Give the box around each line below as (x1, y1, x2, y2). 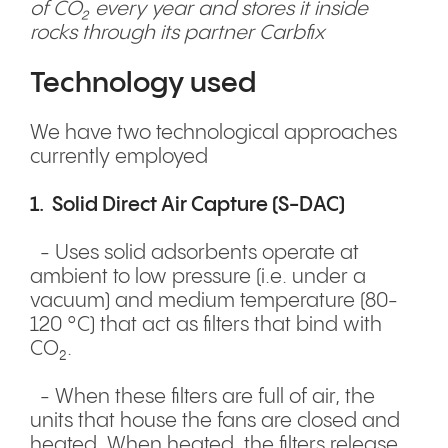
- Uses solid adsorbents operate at (30, 242, 359, 264)
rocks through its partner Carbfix (30, 22, 329, 44)
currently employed (30, 146, 208, 168)
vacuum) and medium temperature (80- (30, 290, 398, 312)
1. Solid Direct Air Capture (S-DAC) (30, 194, 349, 216)
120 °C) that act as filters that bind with (30, 314, 382, 336)
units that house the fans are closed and (30, 410, 400, 432)
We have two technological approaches (30, 122, 397, 144)
